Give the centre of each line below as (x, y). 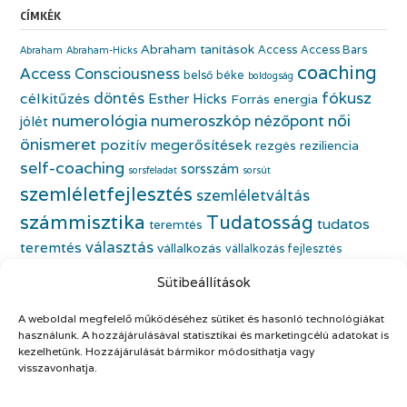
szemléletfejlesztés (106, 194)
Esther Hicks (188, 98)
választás (119, 247)
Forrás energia (274, 99)
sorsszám (210, 168)
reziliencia (329, 145)
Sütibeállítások (203, 282)
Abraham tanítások (198, 49)
